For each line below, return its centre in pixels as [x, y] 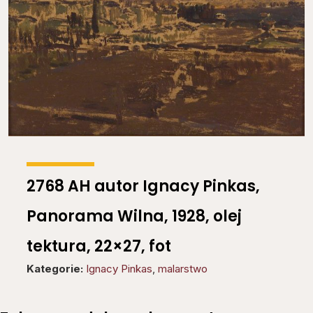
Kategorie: [55, 269]
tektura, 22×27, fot [99, 247]
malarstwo [183, 269]
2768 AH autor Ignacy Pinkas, [143, 187]
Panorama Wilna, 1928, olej [134, 217]
